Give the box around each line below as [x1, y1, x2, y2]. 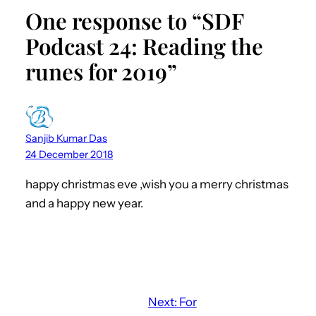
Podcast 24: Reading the [25, 30, 263, 61]
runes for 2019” [25, 56, 177, 86]
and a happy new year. [25, 195, 143, 210]
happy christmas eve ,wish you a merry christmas [25, 176, 288, 191]
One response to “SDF [25, 5, 243, 35]
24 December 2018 [25, 147, 113, 161]
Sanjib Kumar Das [25, 131, 107, 145]
